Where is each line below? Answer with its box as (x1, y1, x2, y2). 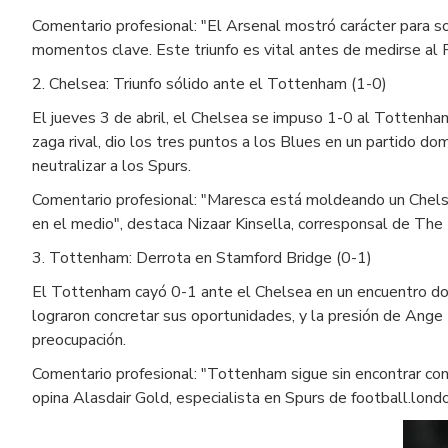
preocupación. (32, 328, 126, 351)
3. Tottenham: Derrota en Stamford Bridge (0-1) (32, 246, 372, 269)
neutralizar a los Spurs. (32, 154, 191, 177)
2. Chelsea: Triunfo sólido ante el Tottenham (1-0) (32, 72, 387, 95)
